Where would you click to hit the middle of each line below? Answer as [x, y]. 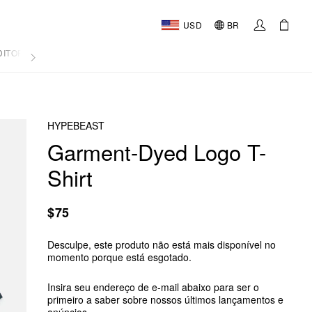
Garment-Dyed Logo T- [157, 151]
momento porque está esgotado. [119, 257]
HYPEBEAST [76, 125]
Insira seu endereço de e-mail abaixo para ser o [153, 287]
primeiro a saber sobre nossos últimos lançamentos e [165, 299]
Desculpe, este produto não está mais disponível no [162, 244]
